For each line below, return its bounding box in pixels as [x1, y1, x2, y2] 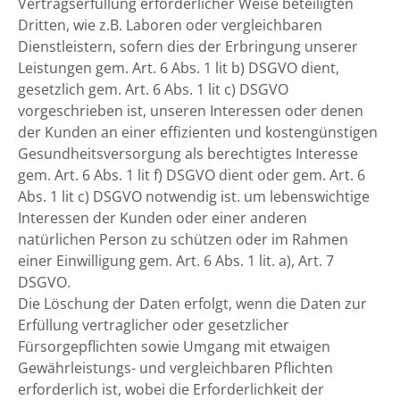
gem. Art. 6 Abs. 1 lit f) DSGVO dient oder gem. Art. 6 [18, 165, 365, 185]
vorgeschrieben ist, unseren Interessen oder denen [18, 101, 363, 121]
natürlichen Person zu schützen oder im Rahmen [18, 229, 348, 249]
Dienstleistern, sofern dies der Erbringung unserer [18, 37, 358, 56]
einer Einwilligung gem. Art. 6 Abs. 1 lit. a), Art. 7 [18, 251, 334, 271]
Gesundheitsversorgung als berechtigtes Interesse [18, 144, 358, 163]
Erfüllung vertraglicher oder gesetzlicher [18, 315, 289, 335]
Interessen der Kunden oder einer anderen [18, 208, 307, 228]
